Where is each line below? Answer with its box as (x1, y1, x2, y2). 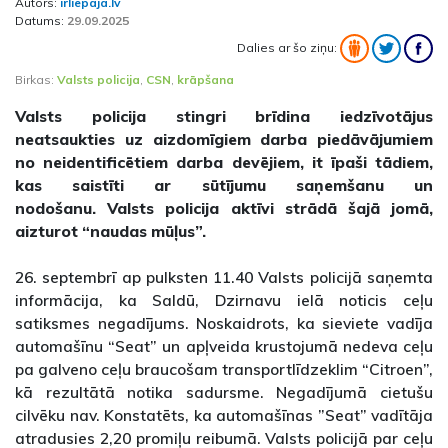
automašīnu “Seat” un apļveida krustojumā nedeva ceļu (15, 336, 433, 357)
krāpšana (177, 72, 234, 88)
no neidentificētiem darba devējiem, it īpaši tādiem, (15, 152, 433, 173)
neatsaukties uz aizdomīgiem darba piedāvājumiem (15, 129, 433, 150)
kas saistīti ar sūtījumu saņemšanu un (15, 175, 433, 196)
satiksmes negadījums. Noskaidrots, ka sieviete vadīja (15, 313, 433, 334)
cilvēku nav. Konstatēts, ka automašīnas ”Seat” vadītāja (15, 405, 433, 426)
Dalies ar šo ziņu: (237, 39, 340, 55)
